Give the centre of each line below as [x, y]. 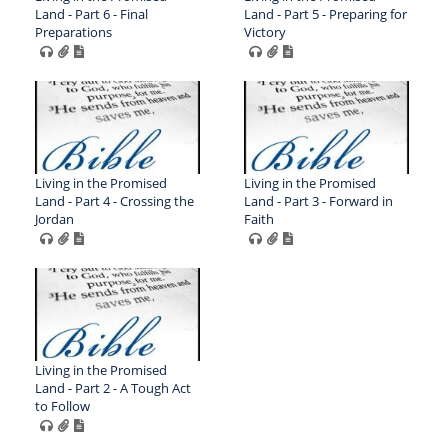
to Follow [62, 406]
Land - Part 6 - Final [91, 14]
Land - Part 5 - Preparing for [325, 14]
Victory [264, 32]
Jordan [54, 219]
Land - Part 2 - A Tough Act [113, 388]
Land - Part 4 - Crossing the [114, 201]
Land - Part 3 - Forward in [318, 201]
